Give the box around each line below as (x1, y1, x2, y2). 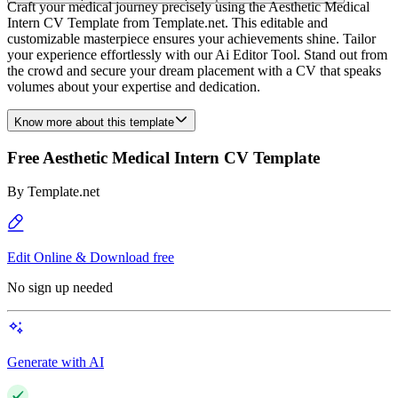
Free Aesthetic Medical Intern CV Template (7, 147, 320, 167)
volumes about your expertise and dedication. (7, 79, 260, 94)
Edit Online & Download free (7, 250, 174, 266)
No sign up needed (7, 280, 113, 296)
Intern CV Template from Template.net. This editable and (7, 15, 328, 30)
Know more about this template (14, 115, 174, 129)
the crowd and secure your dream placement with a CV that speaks (7, 63, 381, 78)
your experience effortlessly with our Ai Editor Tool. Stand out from (7, 47, 387, 62)
